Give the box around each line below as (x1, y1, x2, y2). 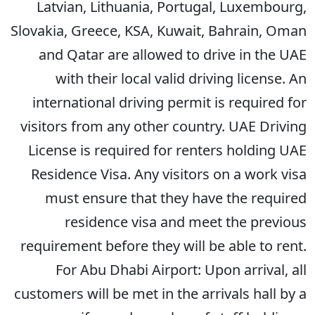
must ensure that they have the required (45, 188, 307, 207)
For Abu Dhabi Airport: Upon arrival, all (56, 260, 307, 279)
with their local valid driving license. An (56, 69, 307, 88)
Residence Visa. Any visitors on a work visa (31, 165, 307, 184)
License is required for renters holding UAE (28, 141, 307, 160)
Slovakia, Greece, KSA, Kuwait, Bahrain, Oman (11, 21, 307, 40)
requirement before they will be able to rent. (20, 236, 307, 255)
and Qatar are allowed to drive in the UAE (39, 45, 307, 64)
